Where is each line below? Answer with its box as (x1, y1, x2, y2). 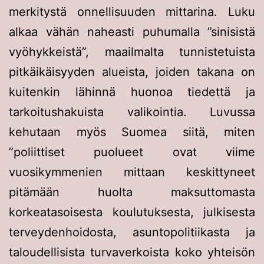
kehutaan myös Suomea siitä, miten (9, 124, 255, 139)
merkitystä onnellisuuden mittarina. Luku (9, 4, 255, 19)
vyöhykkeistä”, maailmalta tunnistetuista (9, 44, 255, 59)
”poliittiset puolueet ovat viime (9, 144, 255, 159)
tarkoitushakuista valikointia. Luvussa (9, 104, 255, 119)
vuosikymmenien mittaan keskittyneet (9, 164, 255, 179)
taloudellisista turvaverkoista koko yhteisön (9, 245, 255, 259)
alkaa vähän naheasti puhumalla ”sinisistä (9, 24, 255, 39)
